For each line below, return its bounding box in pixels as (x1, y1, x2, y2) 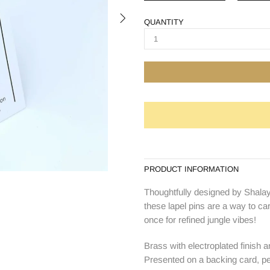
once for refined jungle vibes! (144, 215, 256, 225)
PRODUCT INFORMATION (144, 165, 239, 174)
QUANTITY (144, 17, 184, 27)
